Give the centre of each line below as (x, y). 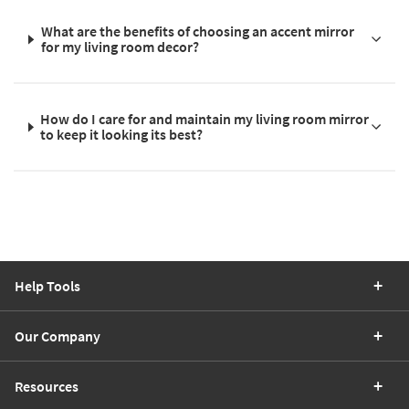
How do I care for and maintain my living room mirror (205, 119)
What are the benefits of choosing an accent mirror (197, 31)
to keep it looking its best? (122, 135)
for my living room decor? (120, 47)
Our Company (58, 336)
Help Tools (47, 286)
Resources (47, 387)
